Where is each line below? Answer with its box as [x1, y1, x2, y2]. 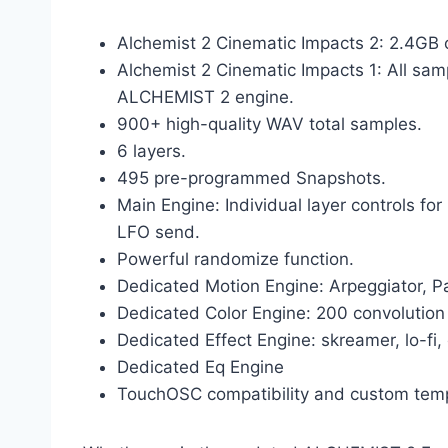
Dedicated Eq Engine [117, 357, 284, 378]
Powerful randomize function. [117, 249, 354, 270]
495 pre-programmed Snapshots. [117, 168, 386, 189]
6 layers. [117, 141, 186, 162]
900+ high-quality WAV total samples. [117, 114, 422, 135]
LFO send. [117, 222, 200, 243]
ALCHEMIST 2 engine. [117, 87, 294, 108]
